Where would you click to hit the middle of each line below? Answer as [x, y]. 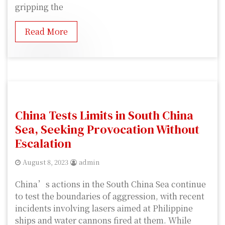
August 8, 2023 [45, 162]
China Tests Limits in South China [104, 116]
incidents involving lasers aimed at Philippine [104, 208]
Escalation [43, 144]
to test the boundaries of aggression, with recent [110, 196]
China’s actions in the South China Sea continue [110, 184]
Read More [46, 32]
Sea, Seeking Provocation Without [107, 130]
